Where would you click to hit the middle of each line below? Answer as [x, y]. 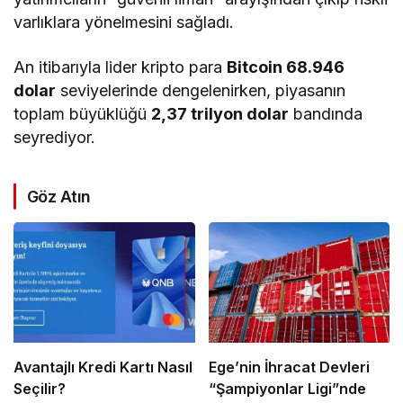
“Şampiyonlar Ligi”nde [287, 388]
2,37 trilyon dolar [220, 113]
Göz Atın [59, 196]
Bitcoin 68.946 [286, 67]
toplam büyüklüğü [83, 113]
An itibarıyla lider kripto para [121, 67]
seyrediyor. [54, 137]
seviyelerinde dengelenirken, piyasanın [201, 90]
